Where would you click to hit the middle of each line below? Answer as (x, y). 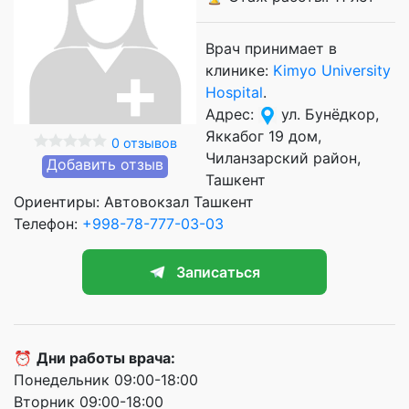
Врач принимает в (271, 48)
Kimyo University (332, 70)
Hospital (234, 92)
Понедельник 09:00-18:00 (106, 379)
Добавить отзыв (105, 164)
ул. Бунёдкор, (328, 114)
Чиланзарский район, (283, 157)
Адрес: (232, 114)
